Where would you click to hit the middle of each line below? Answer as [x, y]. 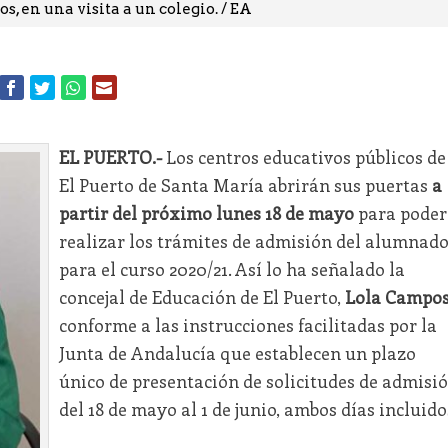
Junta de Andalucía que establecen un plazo [237, 353]
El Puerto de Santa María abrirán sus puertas [245, 185]
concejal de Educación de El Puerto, [201, 297]
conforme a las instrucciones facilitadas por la [247, 325]
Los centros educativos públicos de [303, 157]
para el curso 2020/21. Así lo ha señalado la [231, 269]
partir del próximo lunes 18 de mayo [206, 213]
